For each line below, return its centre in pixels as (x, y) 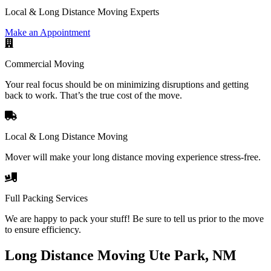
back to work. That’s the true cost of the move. (93, 95)
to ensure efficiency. (43, 229)
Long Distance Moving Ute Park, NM (121, 255)
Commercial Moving (44, 64)
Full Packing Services (46, 198)
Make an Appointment (47, 32)
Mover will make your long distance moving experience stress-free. (133, 157)
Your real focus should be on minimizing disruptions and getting (127, 84)
